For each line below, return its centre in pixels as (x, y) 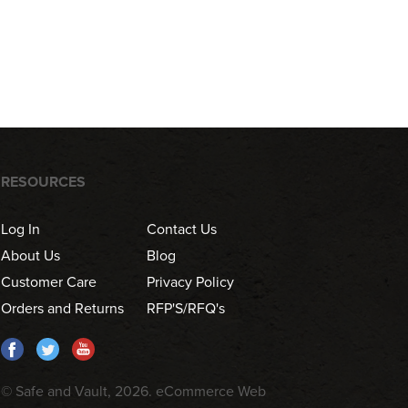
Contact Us (182, 229)
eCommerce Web (211, 392)
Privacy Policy (191, 282)
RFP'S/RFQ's (186, 309)
